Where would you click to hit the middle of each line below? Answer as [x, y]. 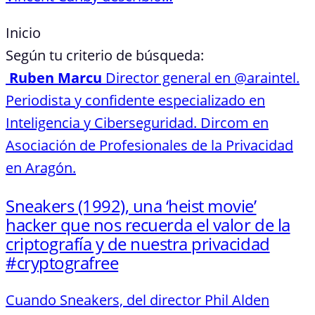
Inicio [23, 32]
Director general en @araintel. [202, 77]
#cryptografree [62, 262]
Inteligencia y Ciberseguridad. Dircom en [137, 122]
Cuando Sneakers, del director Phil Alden [137, 300]
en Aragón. [41, 167]
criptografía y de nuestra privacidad [138, 243]
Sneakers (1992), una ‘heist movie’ [131, 205]
